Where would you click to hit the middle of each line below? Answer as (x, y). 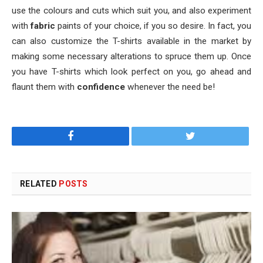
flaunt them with (44, 87)
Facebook (94, 135)
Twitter (210, 135)
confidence (102, 87)
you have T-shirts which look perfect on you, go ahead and (131, 71)
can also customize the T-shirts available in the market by (131, 41)
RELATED (40, 183)
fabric (44, 26)
